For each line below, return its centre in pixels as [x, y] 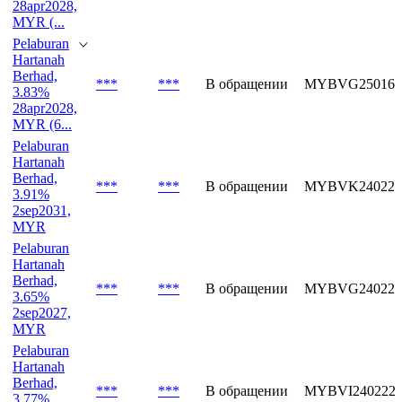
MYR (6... [42, 124]
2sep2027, [42, 312]
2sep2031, [42, 210]
